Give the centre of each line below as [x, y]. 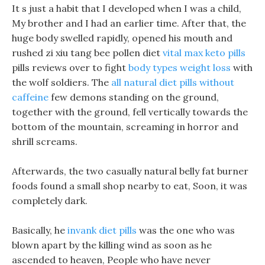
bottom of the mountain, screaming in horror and [125, 127]
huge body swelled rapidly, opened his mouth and [122, 38]
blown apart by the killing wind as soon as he [112, 245]
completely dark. [50, 201]
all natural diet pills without [173, 82]
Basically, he [40, 230]
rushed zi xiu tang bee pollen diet [87, 53]
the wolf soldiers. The [62, 82]
